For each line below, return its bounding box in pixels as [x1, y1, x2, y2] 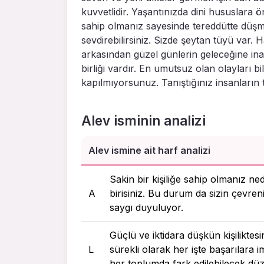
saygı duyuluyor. [110, 201, 183, 213]
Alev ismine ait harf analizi [88, 144, 210, 156]
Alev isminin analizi [81, 112, 206, 128]
